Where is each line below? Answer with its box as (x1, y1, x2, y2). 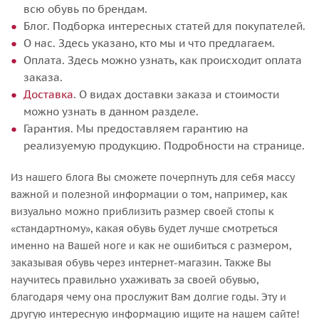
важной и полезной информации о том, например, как (11, 187, 288, 201)
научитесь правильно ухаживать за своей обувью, (11, 273, 258, 286)
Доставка (23, 87, 73, 101)
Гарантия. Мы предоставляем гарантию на (23, 121, 249, 135)
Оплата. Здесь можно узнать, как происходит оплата (23, 53, 302, 67)
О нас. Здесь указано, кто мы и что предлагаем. (23, 36, 275, 50)
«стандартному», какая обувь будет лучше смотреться (11, 221, 278, 235)
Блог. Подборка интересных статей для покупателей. (23, 19, 305, 33)
